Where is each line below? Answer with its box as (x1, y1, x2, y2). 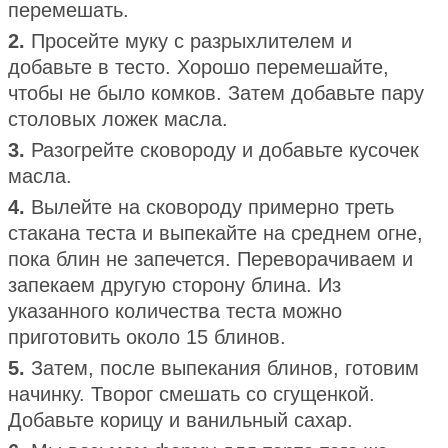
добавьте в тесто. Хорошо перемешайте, (8, 55, 389, 78)
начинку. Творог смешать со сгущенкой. (8, 382, 375, 405)
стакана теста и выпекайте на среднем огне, (8, 221, 423, 244)
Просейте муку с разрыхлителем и (31, 29, 352, 52)
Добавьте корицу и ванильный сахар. (8, 408, 353, 431)
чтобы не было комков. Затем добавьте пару (8, 81, 424, 104)
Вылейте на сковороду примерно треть (31, 195, 394, 218)
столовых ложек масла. (8, 107, 228, 130)
